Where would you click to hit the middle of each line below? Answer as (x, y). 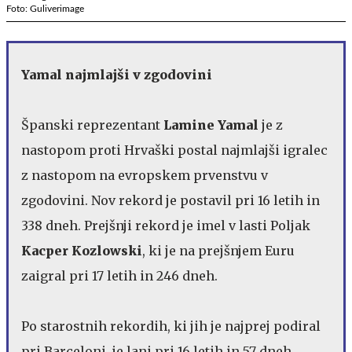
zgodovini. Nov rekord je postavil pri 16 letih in (170, 200)
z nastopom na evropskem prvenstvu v (145, 175)
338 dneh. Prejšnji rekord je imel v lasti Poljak (166, 225)
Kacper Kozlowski (82, 250)
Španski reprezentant (92, 125)
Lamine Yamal (211, 125)
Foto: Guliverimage (45, 8)
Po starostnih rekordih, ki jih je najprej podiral (171, 326)
